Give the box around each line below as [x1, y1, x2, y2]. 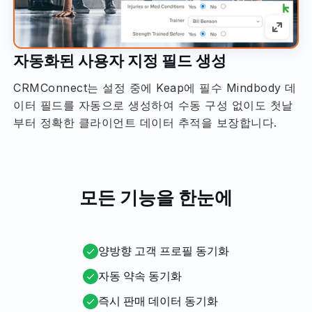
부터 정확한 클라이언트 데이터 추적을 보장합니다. [13, 115, 277, 130]
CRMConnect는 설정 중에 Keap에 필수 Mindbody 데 [13, 80, 297, 95]
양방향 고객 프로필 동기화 [98, 244, 229, 258]
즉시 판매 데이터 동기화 [98, 294, 218, 309]
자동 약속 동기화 [98, 269, 182, 283]
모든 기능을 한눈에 [79, 185, 233, 210]
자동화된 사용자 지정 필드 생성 [13, 50, 226, 71]
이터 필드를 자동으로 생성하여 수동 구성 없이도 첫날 [13, 97, 293, 112]
